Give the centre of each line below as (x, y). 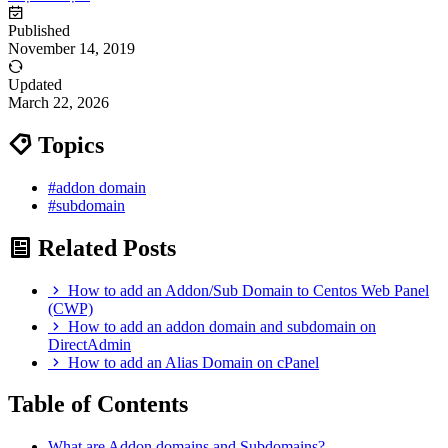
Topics (68, 144)
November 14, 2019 (71, 48)
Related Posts (104, 247)
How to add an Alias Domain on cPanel (193, 362)
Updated (35, 84)
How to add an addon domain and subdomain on (222, 326)
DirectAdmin (89, 344)
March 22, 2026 (58, 102)
